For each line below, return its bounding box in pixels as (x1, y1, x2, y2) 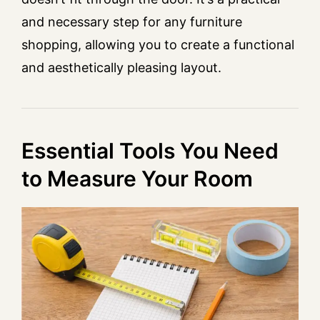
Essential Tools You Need (21, 138, 279, 164)
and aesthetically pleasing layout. (21, 60, 221, 76)
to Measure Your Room (21, 166, 253, 192)
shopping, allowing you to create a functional (21, 37, 294, 53)
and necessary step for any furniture (21, 14, 242, 30)
